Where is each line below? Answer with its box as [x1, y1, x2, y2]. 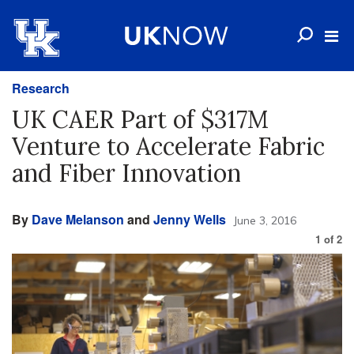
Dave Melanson [32, 210, 124, 228]
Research [12, 79, 70, 97]
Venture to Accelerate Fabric [12, 131, 325, 161]
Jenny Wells [153, 210, 226, 228]
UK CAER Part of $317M [12, 104, 269, 134]
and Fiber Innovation [12, 158, 241, 188]
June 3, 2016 [233, 213, 296, 228]
